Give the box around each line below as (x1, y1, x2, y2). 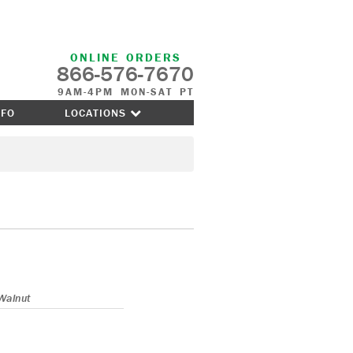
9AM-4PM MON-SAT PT (58, 85, 194, 98)
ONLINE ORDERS (70, 50, 194, 65)
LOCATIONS (65, 106, 130, 120)
